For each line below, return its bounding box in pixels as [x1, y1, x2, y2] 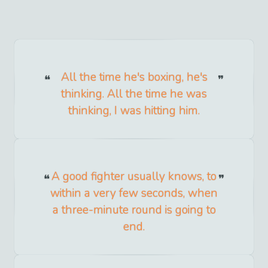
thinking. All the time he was [61, 86, 207, 102]
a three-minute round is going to [52, 202, 216, 218]
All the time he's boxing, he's [60, 69, 208, 85]
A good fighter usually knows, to [51, 168, 217, 184]
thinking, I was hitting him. [68, 102, 200, 118]
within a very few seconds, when [50, 185, 218, 201]
